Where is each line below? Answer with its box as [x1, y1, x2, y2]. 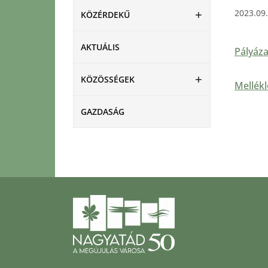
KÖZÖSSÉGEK [81, 74, 135, 85]
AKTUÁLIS [81, 41, 120, 53]
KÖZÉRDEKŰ [81, 9, 130, 20]
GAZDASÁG [81, 106, 124, 117]
